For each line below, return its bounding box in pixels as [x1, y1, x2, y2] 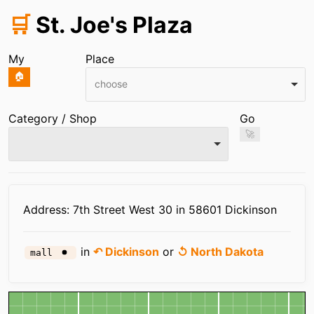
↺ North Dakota [177, 245, 264, 259]
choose [94, 77, 128, 90]
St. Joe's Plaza [31, 11, 193, 39]
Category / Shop [8, 111, 97, 125]
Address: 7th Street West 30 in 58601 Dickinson [23, 203, 277, 217]
